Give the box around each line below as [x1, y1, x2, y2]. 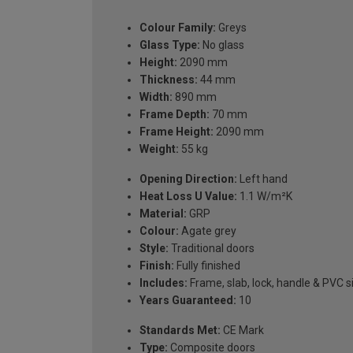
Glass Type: [139, 38, 200, 51]
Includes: [139, 276, 188, 289]
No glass [200, 38, 244, 51]
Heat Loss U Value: [139, 189, 237, 203]
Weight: [139, 142, 179, 155]
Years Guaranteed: [139, 293, 236, 307]
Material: [139, 206, 187, 220]
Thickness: [139, 72, 198, 86]
